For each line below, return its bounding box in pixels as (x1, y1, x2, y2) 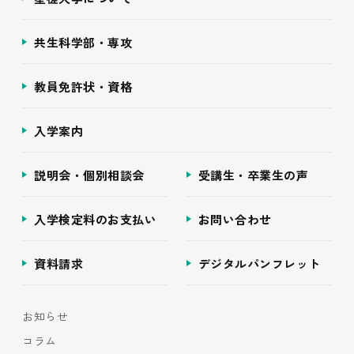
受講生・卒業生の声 (198, 166, 309, 183)
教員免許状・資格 (34, 77, 132, 95)
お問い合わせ (198, 210, 272, 228)
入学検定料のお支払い (34, 210, 156, 228)
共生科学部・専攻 (34, 33, 132, 51)
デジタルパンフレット (198, 254, 321, 272)
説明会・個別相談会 (34, 166, 145, 183)
